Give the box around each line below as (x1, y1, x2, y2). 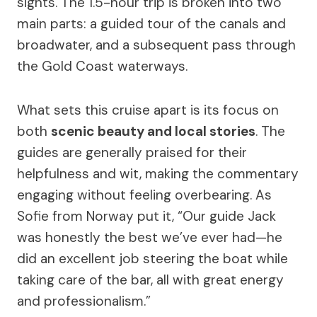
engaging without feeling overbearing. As (17, 185, 272, 204)
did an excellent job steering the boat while (17, 249, 288, 267)
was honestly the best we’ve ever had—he (17, 228, 282, 246)
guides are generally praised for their (17, 143, 247, 161)
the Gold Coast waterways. (17, 57, 188, 75)
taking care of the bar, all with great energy (17, 270, 284, 289)
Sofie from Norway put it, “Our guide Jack (17, 207, 276, 225)
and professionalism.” (17, 292, 151, 310)
